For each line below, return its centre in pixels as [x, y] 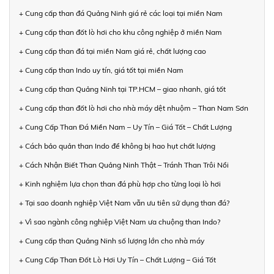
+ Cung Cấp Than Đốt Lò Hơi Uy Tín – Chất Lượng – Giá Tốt [117, 259]
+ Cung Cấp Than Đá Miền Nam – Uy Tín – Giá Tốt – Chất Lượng [125, 127]
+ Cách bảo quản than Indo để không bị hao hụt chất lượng [117, 146]
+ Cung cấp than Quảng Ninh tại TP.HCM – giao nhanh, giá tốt [122, 89]
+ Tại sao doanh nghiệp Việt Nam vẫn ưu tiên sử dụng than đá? [124, 202]
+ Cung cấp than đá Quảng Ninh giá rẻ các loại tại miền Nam [121, 13]
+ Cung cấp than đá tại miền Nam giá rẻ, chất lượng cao [113, 51]
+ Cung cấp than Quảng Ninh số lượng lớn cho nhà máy [112, 240]
